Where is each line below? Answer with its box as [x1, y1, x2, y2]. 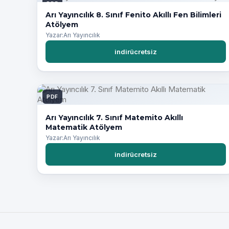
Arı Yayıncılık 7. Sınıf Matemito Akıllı [45, 113, 183, 123]
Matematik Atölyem [45, 123, 122, 132]
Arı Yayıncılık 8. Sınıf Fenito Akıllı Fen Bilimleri [45, 10, 221, 19]
